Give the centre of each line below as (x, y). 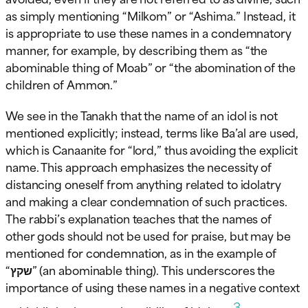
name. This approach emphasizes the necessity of (139, 167)
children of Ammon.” (62, 84)
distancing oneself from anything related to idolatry (143, 184)
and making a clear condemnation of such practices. (146, 201)
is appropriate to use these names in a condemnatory (148, 33)
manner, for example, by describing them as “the (137, 50)
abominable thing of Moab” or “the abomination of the (151, 67)
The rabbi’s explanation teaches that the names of (139, 218)
